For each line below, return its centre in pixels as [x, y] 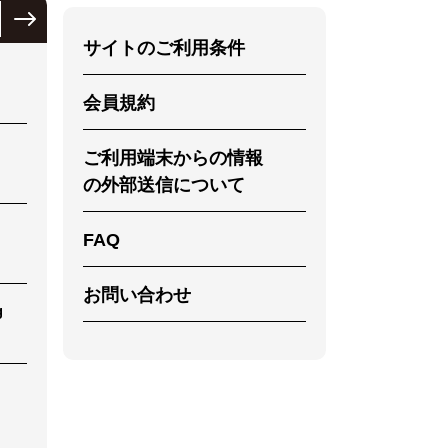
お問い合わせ [137, 295]
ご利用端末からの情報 [173, 158]
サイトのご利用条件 [164, 48]
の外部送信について [164, 185]
